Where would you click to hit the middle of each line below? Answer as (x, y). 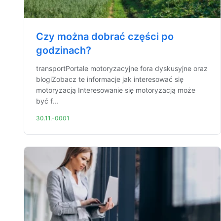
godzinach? (64, 50)
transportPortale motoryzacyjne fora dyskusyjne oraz (122, 68)
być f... (47, 101)
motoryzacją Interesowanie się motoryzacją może (116, 90)
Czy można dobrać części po (105, 37)
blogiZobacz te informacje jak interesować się (110, 79)
